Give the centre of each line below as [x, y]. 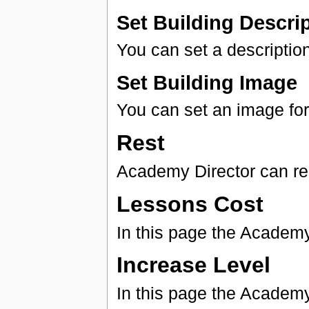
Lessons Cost [190, 204]
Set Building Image [207, 82]
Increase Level [193, 265]
